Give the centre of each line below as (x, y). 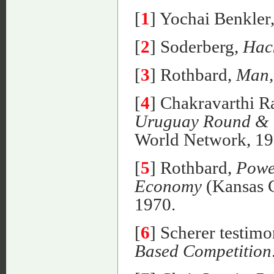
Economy (168, 186)
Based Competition (203, 250)
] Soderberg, (196, 46)
